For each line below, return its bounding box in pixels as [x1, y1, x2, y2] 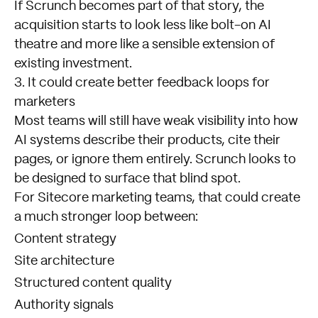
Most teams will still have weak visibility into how [14, 115, 298, 128]
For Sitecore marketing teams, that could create [14, 192, 300, 205]
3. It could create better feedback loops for [14, 77, 270, 90]
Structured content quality [14, 277, 172, 290]
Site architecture [14, 255, 114, 268]
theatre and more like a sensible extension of [14, 38, 275, 52]
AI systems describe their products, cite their [14, 134, 280, 148]
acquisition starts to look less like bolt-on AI [14, 19, 271, 33]
